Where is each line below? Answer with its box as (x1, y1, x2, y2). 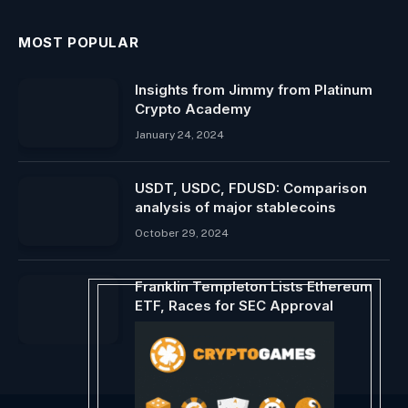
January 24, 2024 (135, 127, 224, 141)
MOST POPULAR (18, 33, 139, 51)
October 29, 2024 (135, 226, 229, 240)
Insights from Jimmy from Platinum (135, 80, 372, 98)
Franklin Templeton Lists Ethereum (135, 277, 372, 295)
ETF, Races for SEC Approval (135, 296, 333, 314)
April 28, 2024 (135, 324, 210, 338)
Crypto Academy (135, 99, 251, 117)
